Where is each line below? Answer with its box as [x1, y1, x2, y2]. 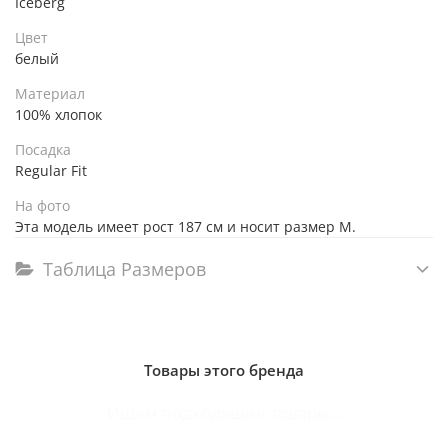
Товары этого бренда [144, 359, 304, 380]
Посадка [15, 140, 71, 160]
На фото [15, 196, 70, 216]
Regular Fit [15, 161, 87, 181]
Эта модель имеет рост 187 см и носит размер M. [15, 217, 356, 237]
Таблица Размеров [43, 256, 206, 281]
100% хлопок [15, 105, 102, 125]
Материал [15, 84, 85, 104]
